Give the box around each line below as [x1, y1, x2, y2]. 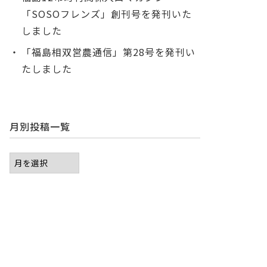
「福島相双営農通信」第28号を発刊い [21, 45, 195, 60]
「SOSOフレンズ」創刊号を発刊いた [21, 7, 192, 21]
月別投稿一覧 [10, 119, 70, 134]
